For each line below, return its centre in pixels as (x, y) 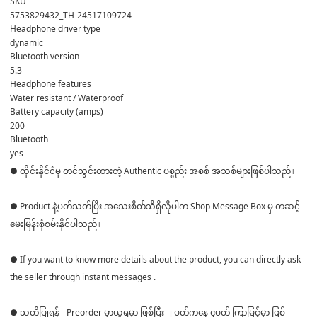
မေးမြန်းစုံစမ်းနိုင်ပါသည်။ (56, 224)
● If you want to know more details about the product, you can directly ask (155, 259)
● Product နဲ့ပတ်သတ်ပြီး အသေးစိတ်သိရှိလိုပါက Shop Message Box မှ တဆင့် (155, 206)
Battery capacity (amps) (57, 111)
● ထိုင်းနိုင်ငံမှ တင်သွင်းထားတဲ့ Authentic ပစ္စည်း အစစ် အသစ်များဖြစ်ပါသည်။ (152, 171)
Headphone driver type (55, 28)
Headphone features (51, 83)
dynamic (27, 42)
